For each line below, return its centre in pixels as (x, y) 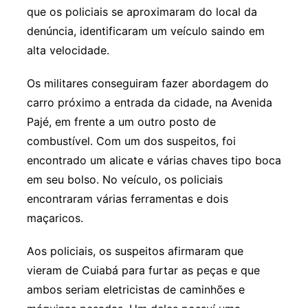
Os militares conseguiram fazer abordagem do (147, 83)
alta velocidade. (68, 50)
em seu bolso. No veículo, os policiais (124, 179)
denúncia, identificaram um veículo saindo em (145, 31)
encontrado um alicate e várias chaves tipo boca (154, 160)
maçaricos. (55, 218)
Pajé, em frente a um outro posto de (121, 121)
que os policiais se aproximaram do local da (142, 11)
